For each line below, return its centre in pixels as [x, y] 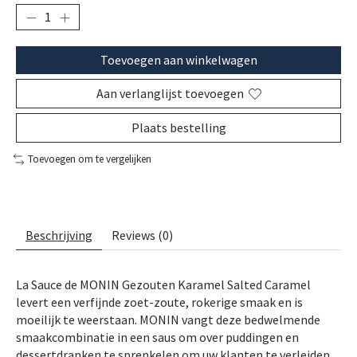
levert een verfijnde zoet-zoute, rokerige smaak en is [159, 302]
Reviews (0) [142, 235]
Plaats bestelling [178, 128]
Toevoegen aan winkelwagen [178, 60]
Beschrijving [59, 235]
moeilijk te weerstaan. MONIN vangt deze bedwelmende [168, 320]
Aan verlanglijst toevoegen [170, 94]
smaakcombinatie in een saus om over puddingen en [157, 337]
